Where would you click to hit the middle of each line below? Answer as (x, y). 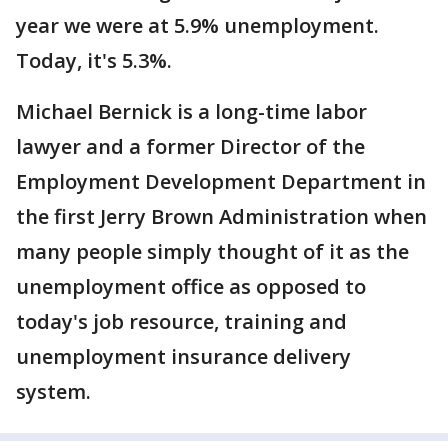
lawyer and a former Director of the (190, 146)
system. (56, 391)
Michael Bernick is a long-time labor (191, 111)
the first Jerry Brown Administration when (221, 216)
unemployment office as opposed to (191, 286)
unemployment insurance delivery (183, 356)
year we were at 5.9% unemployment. (197, 25)
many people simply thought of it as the (212, 251)
